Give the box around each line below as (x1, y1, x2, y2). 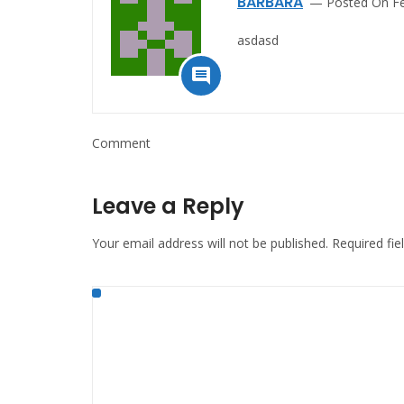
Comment (92, 134, 151, 152)
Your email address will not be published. (92, 234, 328, 252)
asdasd (237, 32, 279, 50)
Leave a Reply (92, 191, 244, 222)
